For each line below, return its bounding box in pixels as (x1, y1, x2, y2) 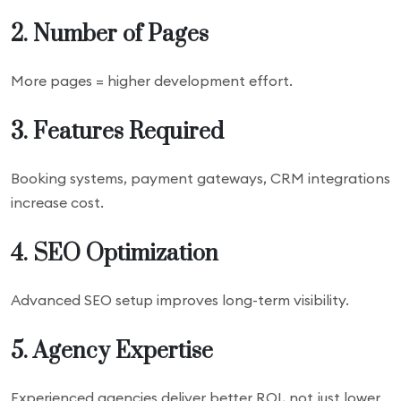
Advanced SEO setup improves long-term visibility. (11, 291, 349, 309)
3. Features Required (11, 118, 224, 146)
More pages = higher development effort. (11, 72, 293, 90)
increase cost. (11, 193, 104, 211)
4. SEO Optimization (11, 240, 218, 268)
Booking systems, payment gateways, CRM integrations (11, 169, 390, 187)
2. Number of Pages (11, 21, 209, 48)
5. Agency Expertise (11, 337, 213, 365)
